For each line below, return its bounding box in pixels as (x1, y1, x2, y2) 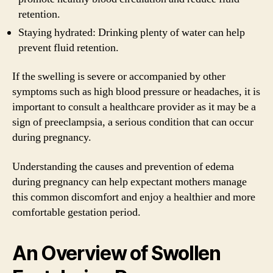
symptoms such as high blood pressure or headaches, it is (12, 85, 260, 99)
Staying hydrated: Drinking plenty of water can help (18, 25, 245, 40)
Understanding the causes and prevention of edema (12, 159, 234, 174)
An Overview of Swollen (12, 241, 221, 265)
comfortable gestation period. (12, 205, 141, 219)
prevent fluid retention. (18, 40, 119, 55)
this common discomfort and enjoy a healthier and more (12, 190, 255, 204)
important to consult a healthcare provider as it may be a (12, 100, 256, 114)
